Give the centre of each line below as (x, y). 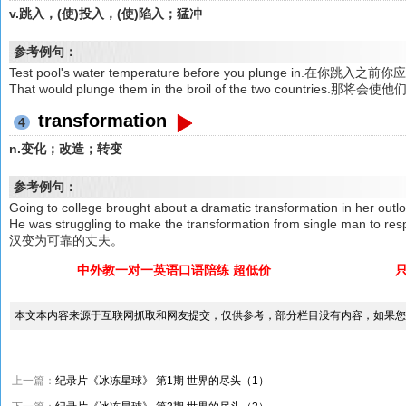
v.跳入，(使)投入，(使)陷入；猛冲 (106, 13)
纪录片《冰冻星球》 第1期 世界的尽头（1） (162, 380)
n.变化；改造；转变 (66, 148)
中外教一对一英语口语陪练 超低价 (174, 270)
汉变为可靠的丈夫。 (67, 240)
